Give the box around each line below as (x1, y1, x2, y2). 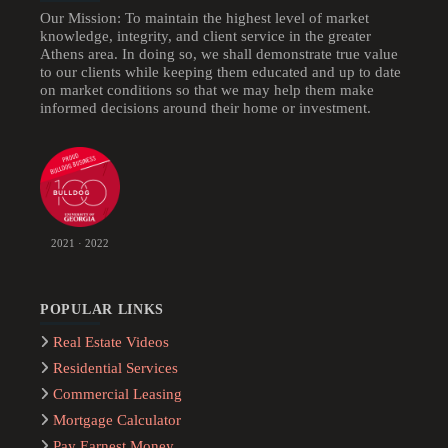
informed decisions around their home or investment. (40, 99, 371, 116)
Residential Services (53, 360, 179, 377)
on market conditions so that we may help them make (40, 81, 374, 98)
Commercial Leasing (53, 386, 183, 403)
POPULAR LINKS (40, 301, 165, 317)
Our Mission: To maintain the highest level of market (40, 9, 369, 26)
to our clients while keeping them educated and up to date (40, 63, 401, 80)
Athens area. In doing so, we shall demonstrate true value (40, 45, 398, 62)
